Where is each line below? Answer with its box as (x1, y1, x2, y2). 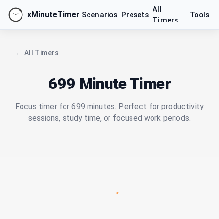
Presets (121, 10, 149, 19)
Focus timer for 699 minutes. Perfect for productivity (15, 102, 204, 111)
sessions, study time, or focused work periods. (28, 113, 191, 123)
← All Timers (16, 49, 59, 57)
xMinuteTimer (27, 10, 80, 19)
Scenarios (81, 10, 118, 19)
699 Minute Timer (48, 74, 171, 93)
